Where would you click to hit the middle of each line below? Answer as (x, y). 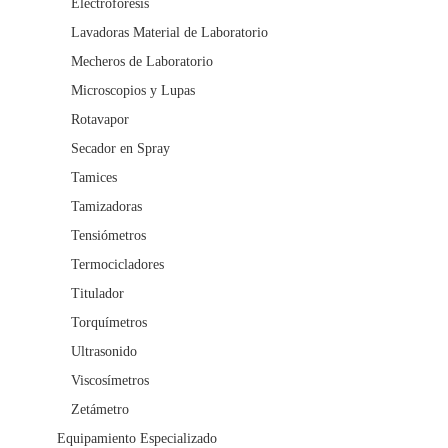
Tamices (94, 178)
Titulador (97, 294)
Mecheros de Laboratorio (142, 62)
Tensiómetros (108, 236)
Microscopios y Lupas (133, 91)
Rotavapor (100, 120)
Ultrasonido (104, 352)
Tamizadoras (106, 207)
